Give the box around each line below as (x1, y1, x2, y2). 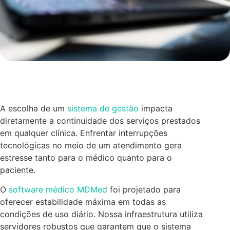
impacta (139, 103, 172, 113)
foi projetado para (107, 184, 181, 195)
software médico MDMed (9, 184, 107, 195)
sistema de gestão (67, 103, 139, 113)
